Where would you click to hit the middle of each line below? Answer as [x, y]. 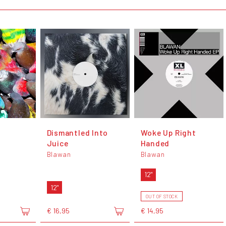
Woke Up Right [168, 133]
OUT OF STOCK [162, 196]
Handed [155, 143]
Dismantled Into [77, 133]
